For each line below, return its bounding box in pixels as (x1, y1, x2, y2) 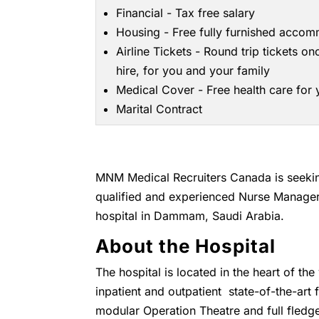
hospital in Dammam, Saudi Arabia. (95, 209, 285, 223)
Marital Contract (116, 102, 203, 116)
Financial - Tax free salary (116, 6, 256, 20)
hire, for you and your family (116, 63, 271, 78)
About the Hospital (95, 235, 276, 257)
